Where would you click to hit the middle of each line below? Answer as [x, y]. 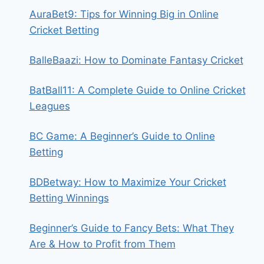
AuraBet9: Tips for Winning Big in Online [124, 14]
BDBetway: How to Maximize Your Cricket [128, 182]
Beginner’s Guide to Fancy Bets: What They [131, 228]
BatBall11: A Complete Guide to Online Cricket [137, 90]
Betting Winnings [69, 198]
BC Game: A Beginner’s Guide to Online [122, 136]
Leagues [49, 106]
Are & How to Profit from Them [102, 244]
